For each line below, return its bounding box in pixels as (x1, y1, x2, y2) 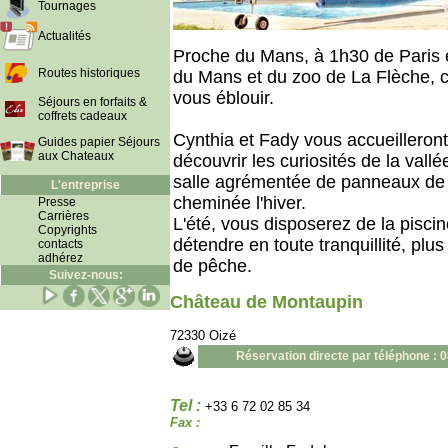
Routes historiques (38, 66, 140, 80)
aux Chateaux (38, 149, 114, 163)
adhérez (38, 251, 83, 265)
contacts (38, 237, 83, 251)
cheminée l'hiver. (173, 193, 306, 213)
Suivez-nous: (48, 268, 123, 282)
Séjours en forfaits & (38, 95, 147, 109)
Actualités (38, 29, 91, 43)
